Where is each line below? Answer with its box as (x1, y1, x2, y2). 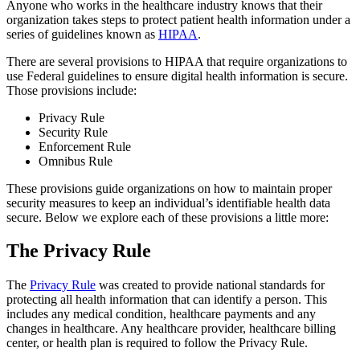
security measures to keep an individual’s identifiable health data (6, 195, 330, 210)
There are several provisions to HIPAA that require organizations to (6, 54, 347, 68)
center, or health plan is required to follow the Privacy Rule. (6, 336, 308, 350)
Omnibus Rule (39, 153, 112, 168)
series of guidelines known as (6, 27, 158, 41)
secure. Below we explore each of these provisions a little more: (6, 210, 329, 224)
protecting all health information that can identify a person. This (6, 292, 327, 307)
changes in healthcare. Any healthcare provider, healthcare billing (6, 321, 336, 336)
